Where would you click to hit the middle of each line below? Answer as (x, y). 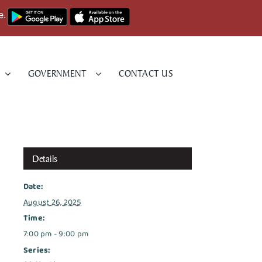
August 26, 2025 (53, 202)
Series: (37, 250)
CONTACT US (146, 74)
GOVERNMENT (58, 74)
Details (45, 158)
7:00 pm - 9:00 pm (56, 234)
